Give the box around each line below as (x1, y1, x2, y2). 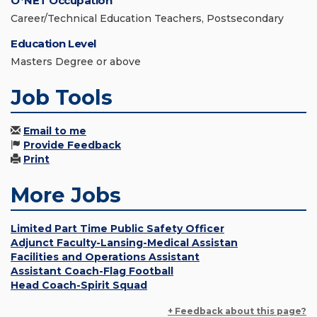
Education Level (11, 37, 96, 51)
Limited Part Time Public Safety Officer (11, 222, 224, 236)
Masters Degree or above (11, 55, 141, 69)
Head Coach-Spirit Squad (11, 279, 147, 292)
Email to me (23, 125, 86, 138)
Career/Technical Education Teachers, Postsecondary (11, 12, 284, 25)
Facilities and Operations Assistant (11, 250, 200, 264)
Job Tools (11, 85, 113, 110)
